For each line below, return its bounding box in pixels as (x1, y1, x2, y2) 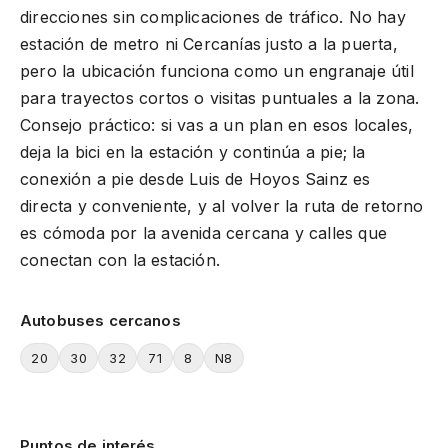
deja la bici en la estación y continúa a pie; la (20, 142, 366, 162)
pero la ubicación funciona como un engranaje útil (20, 61, 414, 81)
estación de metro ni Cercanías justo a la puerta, (20, 34, 398, 54)
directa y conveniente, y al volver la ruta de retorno (20, 196, 424, 216)
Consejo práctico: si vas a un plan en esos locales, (20, 115, 414, 135)
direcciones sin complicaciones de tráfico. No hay (20, 7, 406, 27)
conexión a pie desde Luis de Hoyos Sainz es (20, 169, 371, 189)
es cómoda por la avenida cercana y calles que (20, 223, 388, 243)
